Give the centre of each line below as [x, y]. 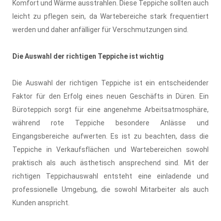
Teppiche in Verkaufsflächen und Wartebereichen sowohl [110, 149]
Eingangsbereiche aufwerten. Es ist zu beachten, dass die [110, 136]
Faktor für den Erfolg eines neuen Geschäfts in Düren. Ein [110, 96]
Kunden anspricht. [41, 203]
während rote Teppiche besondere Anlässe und [110, 123]
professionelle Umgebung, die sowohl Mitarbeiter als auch [110, 189]
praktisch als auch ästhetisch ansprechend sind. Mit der [110, 163]
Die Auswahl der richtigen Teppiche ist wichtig [88, 56]
